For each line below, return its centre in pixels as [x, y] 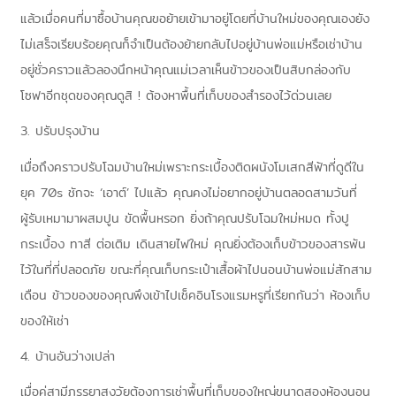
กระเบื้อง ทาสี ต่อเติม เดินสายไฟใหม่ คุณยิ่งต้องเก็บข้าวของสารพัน [193, 244]
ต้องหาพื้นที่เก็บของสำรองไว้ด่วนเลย [239, 95]
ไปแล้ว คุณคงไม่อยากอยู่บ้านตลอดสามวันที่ [246, 192]
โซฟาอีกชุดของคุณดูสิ [76, 95]
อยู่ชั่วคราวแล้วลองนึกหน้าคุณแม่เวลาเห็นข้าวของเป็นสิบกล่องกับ [186, 69]
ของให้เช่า [45, 320]
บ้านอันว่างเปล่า [75, 356]
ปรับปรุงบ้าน [68, 131]
